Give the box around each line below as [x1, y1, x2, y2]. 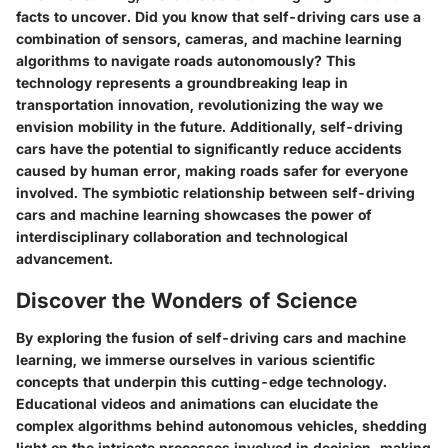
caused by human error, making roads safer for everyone [16, 161, 408, 179]
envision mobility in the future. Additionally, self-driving [16, 117, 403, 135]
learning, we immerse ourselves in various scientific [16, 351, 375, 368]
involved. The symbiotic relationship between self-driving [16, 183, 415, 201]
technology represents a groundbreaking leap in [16, 73, 348, 91]
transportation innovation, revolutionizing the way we [16, 95, 383, 113]
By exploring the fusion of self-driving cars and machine [16, 329, 406, 346]
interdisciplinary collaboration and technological [16, 227, 348, 245]
